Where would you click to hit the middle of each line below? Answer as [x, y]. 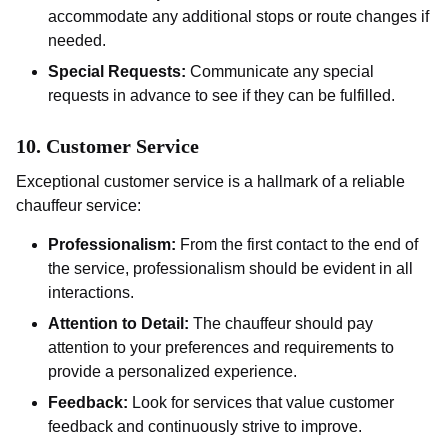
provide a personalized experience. [172, 372]
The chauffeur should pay [281, 324]
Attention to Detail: [118, 324]
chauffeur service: [78, 206]
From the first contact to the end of [297, 245]
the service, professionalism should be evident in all [230, 269]
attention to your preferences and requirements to [221, 348]
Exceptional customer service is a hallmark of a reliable [210, 182]
